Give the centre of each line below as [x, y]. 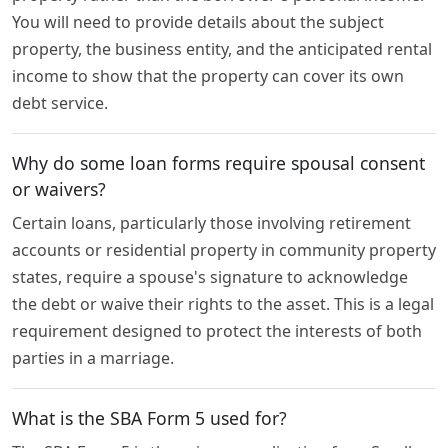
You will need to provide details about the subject [198, 22]
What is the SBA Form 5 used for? [149, 418]
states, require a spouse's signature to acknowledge [210, 277]
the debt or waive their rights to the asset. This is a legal [223, 304]
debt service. [60, 103]
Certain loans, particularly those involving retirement [211, 223]
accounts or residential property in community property [224, 250]
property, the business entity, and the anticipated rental [222, 49]
